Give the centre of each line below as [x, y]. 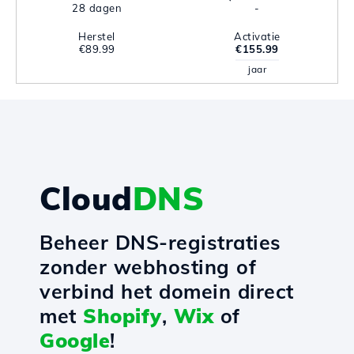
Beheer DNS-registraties [160, 242]
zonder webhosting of [148, 267]
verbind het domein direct [167, 291]
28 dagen [97, 8]
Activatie [257, 36]
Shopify [122, 316]
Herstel [97, 36]
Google [75, 340]
